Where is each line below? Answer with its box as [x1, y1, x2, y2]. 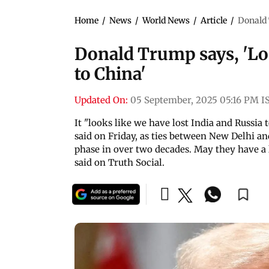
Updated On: [74, 94, 128, 106]
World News [142, 14, 190, 26]
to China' [74, 62, 146, 85]
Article [201, 14, 227, 26]
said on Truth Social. [74, 156, 165, 168]
